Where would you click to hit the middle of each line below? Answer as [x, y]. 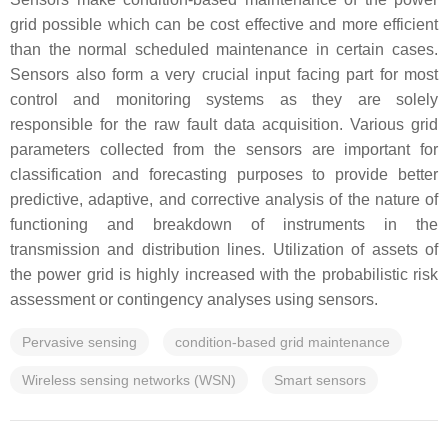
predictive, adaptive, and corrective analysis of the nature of [224, 199]
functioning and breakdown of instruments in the [224, 224]
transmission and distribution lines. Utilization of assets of [224, 249]
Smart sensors [320, 380]
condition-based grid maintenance [282, 342]
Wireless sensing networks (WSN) [129, 380]
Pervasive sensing [79, 342]
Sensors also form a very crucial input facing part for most [224, 74]
